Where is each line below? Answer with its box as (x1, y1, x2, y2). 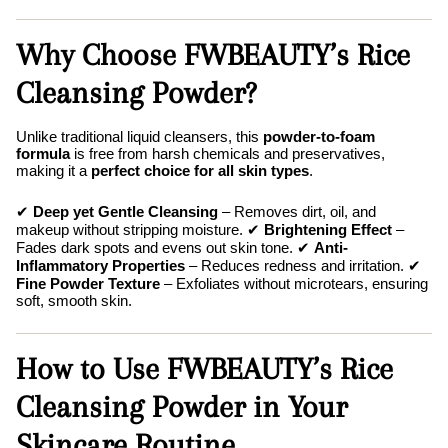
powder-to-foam (263, 128, 375, 146)
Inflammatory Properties (16, 257, 185, 275)
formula (16, 145, 70, 163)
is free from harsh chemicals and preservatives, (70, 145, 385, 163)
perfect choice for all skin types (91, 162, 309, 180)
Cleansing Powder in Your (16, 389, 347, 425)
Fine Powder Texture (16, 275, 160, 293)
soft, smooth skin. (16, 292, 132, 310)
